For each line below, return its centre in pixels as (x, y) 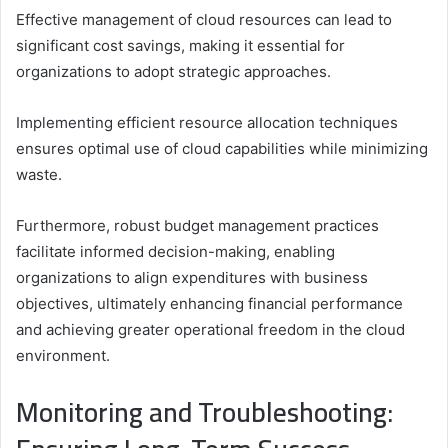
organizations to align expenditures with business (192, 278)
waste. (39, 175)
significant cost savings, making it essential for (180, 46)
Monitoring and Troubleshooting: (204, 412)
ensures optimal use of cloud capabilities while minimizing (222, 149)
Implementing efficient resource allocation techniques (207, 123)
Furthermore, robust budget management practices (197, 226)
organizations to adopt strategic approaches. (173, 72)
